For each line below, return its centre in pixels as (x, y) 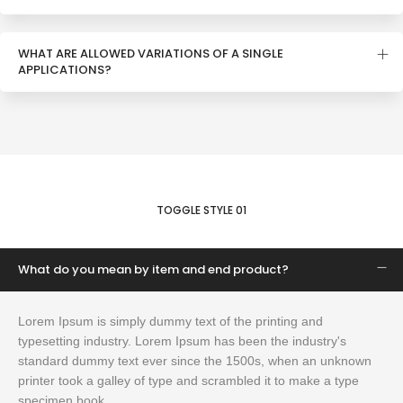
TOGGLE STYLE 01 (201, 210)
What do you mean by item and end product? (153, 269)
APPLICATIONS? (65, 70)
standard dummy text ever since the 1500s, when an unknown (195, 361)
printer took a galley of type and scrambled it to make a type (188, 381)
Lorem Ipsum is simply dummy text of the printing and (170, 321)
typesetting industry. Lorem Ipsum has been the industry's (182, 341)
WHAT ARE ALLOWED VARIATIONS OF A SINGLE (151, 54)
